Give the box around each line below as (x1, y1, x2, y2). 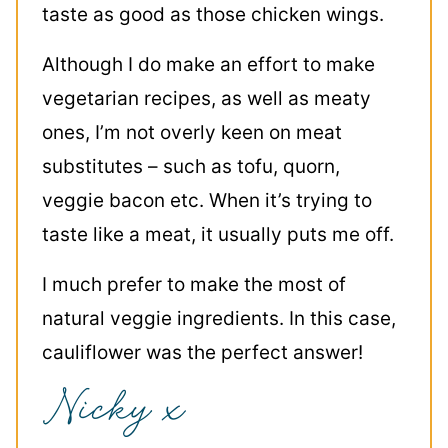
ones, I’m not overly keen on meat (42, 121, 342, 144)
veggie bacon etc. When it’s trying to (42, 189, 372, 212)
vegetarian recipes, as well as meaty (42, 87, 371, 110)
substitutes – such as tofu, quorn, (42, 155, 340, 178)
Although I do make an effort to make (42, 53, 375, 76)
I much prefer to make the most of (42, 273, 346, 296)
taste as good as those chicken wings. (42, 3, 384, 26)
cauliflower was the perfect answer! (42, 341, 363, 364)
